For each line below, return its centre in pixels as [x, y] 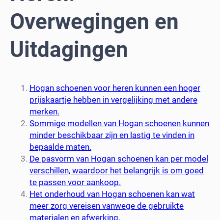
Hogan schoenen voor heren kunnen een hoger [115, 88]
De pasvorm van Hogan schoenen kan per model [119, 158]
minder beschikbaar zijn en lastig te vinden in [112, 135]
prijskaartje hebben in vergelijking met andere [113, 99]
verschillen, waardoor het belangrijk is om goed [117, 170]
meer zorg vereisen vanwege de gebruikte [107, 206]
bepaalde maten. [60, 147]
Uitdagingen [69, 50]
